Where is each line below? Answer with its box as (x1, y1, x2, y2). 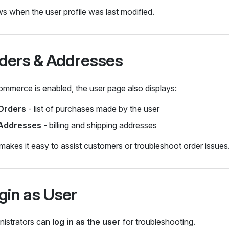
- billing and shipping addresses (41, 120, 157, 130)
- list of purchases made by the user (26, 103, 159, 114)
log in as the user (52, 216, 121, 227)
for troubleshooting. (121, 216, 195, 227)
